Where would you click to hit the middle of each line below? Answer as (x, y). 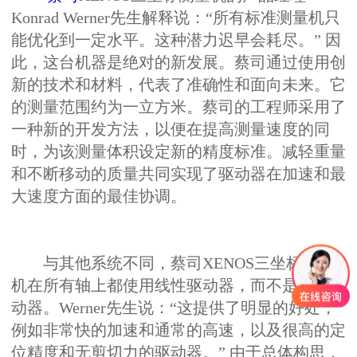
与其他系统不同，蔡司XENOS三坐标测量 (173, 264)
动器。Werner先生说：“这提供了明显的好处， (174, 308)
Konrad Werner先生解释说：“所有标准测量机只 (176, 18)
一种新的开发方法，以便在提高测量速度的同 (171, 130)
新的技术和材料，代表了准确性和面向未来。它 (178, 85)
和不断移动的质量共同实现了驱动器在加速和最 (178, 175)
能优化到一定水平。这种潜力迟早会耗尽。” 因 (176, 41)
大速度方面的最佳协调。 (99, 197)
